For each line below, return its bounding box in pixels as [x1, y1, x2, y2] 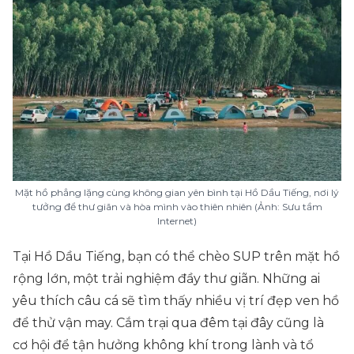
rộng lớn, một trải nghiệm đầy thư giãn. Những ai [13, 271, 320, 286]
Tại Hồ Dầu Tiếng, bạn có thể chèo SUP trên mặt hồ [13, 249, 340, 264]
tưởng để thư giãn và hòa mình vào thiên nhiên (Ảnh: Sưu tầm [32, 201, 322, 213]
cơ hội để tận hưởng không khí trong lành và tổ [13, 337, 314, 352]
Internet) [157, 215, 197, 227]
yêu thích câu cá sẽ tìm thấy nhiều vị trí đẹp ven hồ [13, 293, 339, 308]
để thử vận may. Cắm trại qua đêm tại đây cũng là [13, 315, 324, 330]
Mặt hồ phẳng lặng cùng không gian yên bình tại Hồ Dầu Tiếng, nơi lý [15, 186, 339, 198]
